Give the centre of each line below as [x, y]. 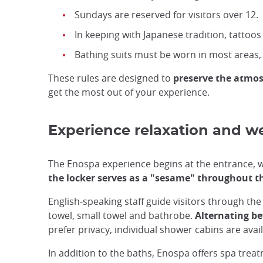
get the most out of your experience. [129, 92]
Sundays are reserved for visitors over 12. [166, 15]
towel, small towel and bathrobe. [122, 215]
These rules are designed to [111, 78]
